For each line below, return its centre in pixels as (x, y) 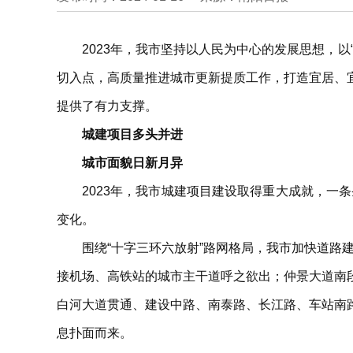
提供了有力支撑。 (107, 106)
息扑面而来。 (95, 333)
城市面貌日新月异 (132, 163)
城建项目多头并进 (132, 134)
